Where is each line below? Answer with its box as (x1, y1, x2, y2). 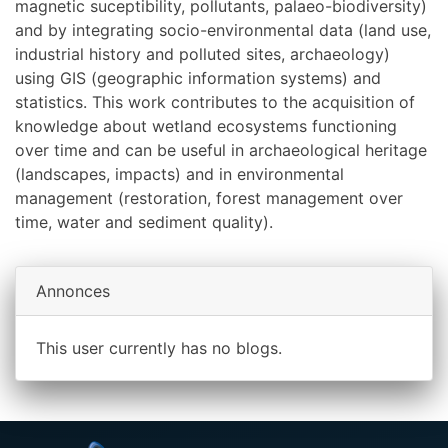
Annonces (36, 281, 110, 302)
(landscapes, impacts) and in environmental (15, 164, 344, 185)
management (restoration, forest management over (15, 188, 403, 209)
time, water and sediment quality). (15, 212, 273, 233)
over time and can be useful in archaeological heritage (15, 140, 427, 161)
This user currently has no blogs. (36, 338, 282, 359)
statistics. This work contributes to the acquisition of (15, 92, 415, 113)
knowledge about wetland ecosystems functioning (15, 116, 397, 137)
